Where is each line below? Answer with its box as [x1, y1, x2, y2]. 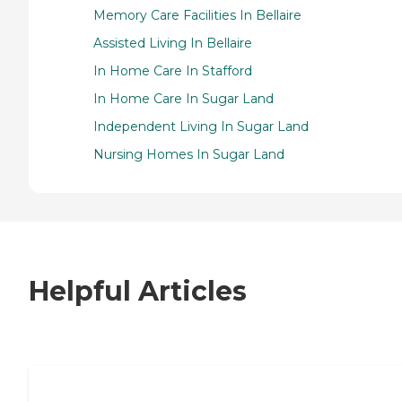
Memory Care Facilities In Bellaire [93, 6, 301, 23]
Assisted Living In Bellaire [93, 34, 252, 51]
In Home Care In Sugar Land [93, 90, 274, 107]
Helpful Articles [29, 275, 247, 309]
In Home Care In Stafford [93, 62, 252, 79]
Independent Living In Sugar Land [93, 118, 309, 135]
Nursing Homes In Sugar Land [93, 145, 284, 162]
